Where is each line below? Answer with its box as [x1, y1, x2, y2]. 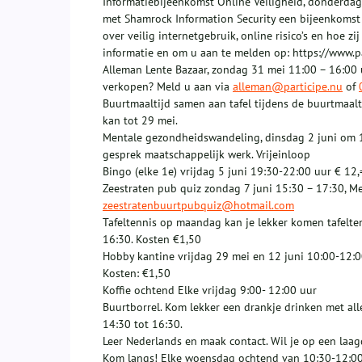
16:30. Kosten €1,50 [103, 232, 201, 247]
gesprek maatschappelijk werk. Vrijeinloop [103, 147, 310, 162]
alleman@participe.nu [233, 79, 343, 95]
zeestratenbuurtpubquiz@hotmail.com [103, 198, 294, 213]
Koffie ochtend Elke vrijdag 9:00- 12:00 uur [103, 283, 317, 298]
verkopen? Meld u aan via [103, 79, 233, 95]
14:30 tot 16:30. [103, 317, 183, 332]
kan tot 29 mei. [103, 113, 178, 128]
